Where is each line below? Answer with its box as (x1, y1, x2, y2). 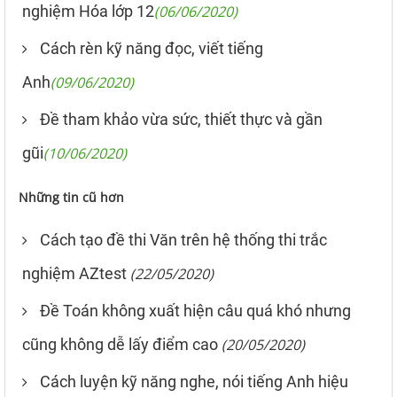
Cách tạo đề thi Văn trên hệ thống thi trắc (40, 230, 327, 249)
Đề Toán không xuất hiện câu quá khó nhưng (40, 301, 351, 320)
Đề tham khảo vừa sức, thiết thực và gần (40, 110, 323, 128)
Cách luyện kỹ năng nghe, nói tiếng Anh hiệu (40, 372, 348, 391)
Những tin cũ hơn (19, 189, 124, 206)
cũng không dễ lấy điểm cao (22, 335, 218, 354)
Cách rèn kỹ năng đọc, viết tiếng (40, 39, 263, 58)
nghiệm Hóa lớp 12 (22, 2, 154, 20)
